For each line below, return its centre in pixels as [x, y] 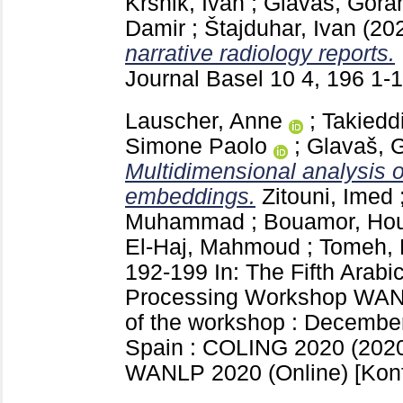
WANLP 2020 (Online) [240, 372]
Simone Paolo [196, 146]
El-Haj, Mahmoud [213, 246]
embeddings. [190, 196]
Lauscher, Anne [204, 121]
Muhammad [185, 221]
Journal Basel [197, 78]
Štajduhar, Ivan [280, 28]
